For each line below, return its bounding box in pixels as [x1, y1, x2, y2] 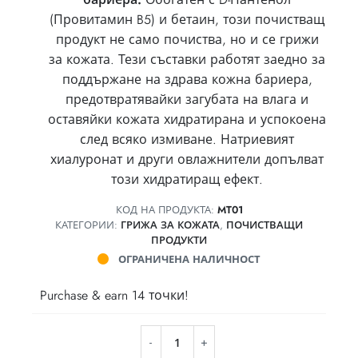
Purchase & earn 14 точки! [40, 286, 189, 304]
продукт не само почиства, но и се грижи [55, 30, 319, 49]
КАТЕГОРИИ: [55, 217, 121, 233]
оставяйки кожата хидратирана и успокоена [48, 110, 326, 129]
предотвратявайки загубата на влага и [66, 90, 308, 109]
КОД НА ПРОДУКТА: [115, 202, 217, 217]
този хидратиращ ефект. [111, 170, 263, 189]
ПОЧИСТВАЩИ [226, 217, 303, 233]
